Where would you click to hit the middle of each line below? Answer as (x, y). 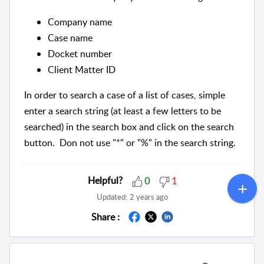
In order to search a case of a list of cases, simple (125, 95)
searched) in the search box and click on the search (129, 127)
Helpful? (105, 181)
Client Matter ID (82, 70)
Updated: (112, 197)
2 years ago (148, 197)
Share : (105, 217)
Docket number (80, 54)
